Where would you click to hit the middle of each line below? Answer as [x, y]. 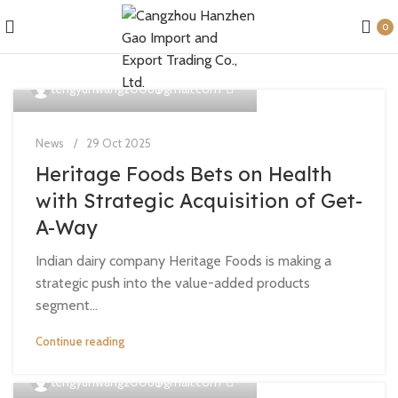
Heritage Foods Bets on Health [184, 174]
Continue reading [80, 341]
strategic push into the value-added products [173, 283]
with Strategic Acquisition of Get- [199, 201]
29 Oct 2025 [119, 143]
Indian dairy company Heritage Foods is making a [183, 261]
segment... [67, 305]
